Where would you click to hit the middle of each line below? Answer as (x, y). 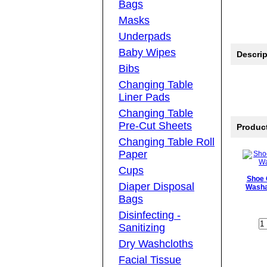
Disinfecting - (150, 215)
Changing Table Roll (167, 142)
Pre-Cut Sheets (155, 126)
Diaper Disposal (156, 187)
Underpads (145, 37)
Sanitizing (142, 228)
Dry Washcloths (156, 244)
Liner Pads (144, 97)
